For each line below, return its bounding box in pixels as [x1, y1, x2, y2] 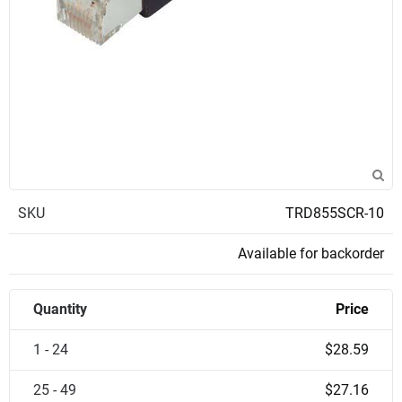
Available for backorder [238, 245, 384, 262]
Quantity [33, 301, 87, 318]
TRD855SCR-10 [285, 205, 384, 222]
